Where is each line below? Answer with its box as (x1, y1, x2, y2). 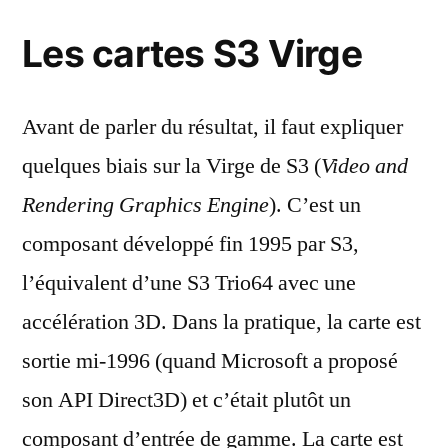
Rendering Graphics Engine (22, 191, 269, 220)
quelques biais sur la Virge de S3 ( (22, 152, 321, 181)
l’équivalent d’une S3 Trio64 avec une (22, 269, 356, 298)
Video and (321, 152, 408, 181)
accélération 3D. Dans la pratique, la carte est (22, 308, 421, 337)
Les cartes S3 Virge (22, 31, 362, 77)
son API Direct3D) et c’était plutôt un (22, 386, 351, 415)
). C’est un (269, 191, 361, 220)
